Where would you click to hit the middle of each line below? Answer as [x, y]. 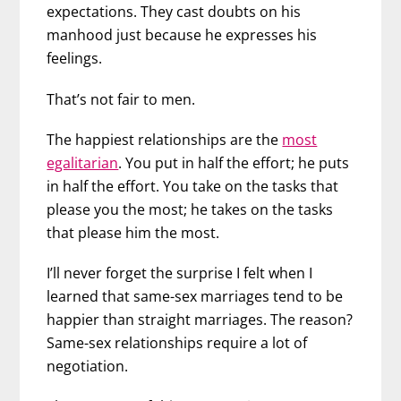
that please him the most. [133, 232]
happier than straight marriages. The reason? [200, 319]
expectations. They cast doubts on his [174, 12]
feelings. [75, 59]
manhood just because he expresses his [182, 35]
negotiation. [88, 366]
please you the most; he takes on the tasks [190, 209]
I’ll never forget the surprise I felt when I [180, 273]
